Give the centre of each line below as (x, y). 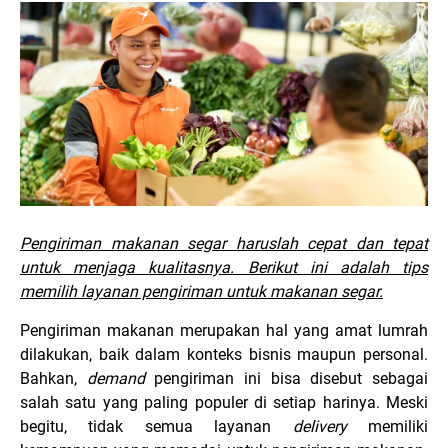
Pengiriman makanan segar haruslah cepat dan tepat (224, 243)
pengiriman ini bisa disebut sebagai (291, 378)
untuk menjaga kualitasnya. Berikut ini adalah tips (224, 267)
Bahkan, (53, 378)
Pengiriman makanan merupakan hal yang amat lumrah (224, 330)
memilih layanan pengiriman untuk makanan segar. (201, 291)
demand (120, 378)
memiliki (398, 426)
